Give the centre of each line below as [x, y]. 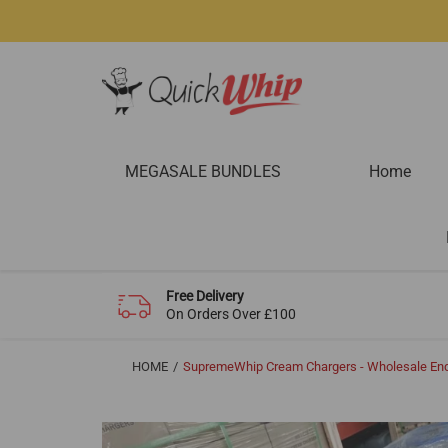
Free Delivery [205, 296]
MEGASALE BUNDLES [202, 171]
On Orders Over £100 [231, 314]
